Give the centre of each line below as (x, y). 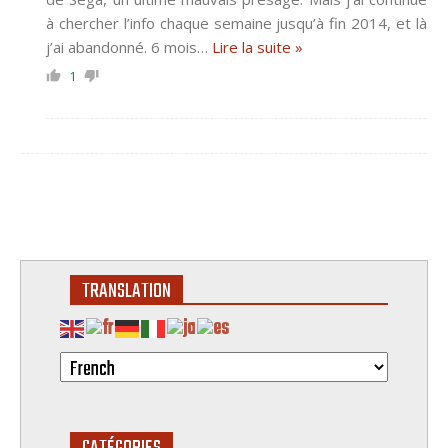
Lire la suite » (257, 46)
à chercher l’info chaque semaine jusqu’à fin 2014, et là (236, 22)
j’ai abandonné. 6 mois (121, 46)
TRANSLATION (126, 291)
